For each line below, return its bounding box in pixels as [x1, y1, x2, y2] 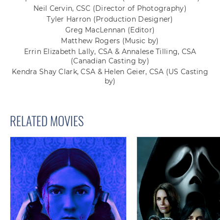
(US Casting [165, 67, 208, 77]
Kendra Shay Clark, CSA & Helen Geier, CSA [12, 67, 166, 77]
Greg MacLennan [65, 26, 128, 35]
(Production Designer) [93, 15, 173, 24]
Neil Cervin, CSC [33, 4, 93, 13]
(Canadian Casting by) [71, 56, 149, 66]
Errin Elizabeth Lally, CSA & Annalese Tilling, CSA [24, 47, 196, 56]
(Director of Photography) [92, 4, 187, 13]
